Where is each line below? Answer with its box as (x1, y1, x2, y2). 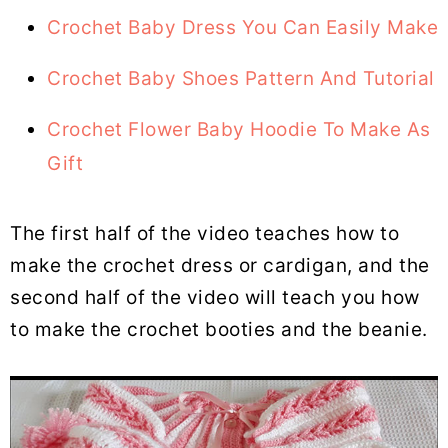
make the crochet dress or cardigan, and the (10, 254, 430, 278)
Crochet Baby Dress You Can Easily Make (47, 16, 438, 40)
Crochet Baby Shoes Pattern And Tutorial (47, 67, 435, 91)
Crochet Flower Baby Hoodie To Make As (47, 118, 431, 142)
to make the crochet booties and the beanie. (10, 318, 428, 342)
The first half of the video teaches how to (10, 222, 399, 246)
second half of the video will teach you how (10, 286, 420, 310)
